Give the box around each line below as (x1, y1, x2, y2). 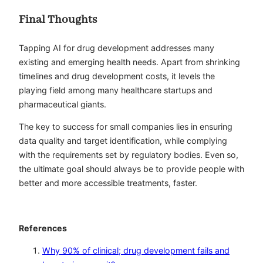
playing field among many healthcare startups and (19, 85, 213, 96)
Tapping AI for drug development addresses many (19, 43, 214, 53)
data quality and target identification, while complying (19, 136, 227, 146)
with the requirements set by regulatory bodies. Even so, (19, 150, 238, 160)
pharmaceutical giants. (19, 99, 106, 110)
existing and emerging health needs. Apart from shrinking (19, 57, 240, 68)
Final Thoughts (19, 12, 97, 28)
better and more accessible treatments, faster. (19, 178, 197, 188)
